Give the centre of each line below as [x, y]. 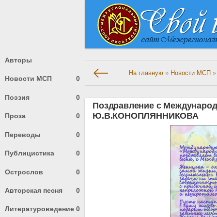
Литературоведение [39, 209]
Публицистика [30, 153]
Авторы [18, 60]
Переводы [23, 134]
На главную [146, 73]
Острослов [24, 172]
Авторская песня [34, 191]
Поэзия [17, 97]
